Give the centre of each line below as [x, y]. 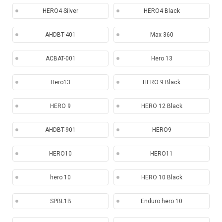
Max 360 [162, 35]
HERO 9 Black [162, 82]
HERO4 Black [162, 11]
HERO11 [162, 154]
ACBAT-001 [60, 58]
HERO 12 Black [162, 106]
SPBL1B [60, 201]
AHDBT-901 [60, 130]
